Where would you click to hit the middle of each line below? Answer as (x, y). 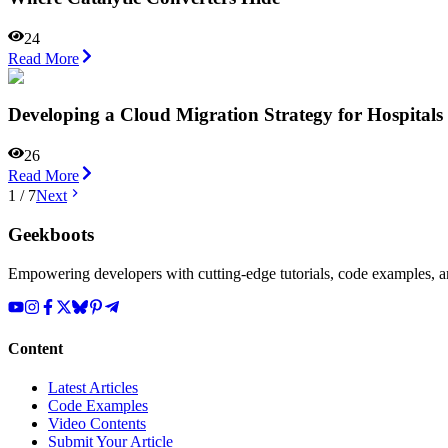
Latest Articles (93, 388)
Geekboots (51, 234)
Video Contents (97, 424)
